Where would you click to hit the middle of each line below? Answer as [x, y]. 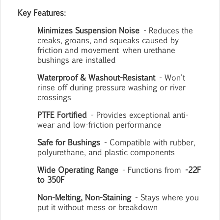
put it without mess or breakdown [98, 207]
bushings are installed [77, 60]
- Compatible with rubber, [147, 142]
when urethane [149, 50]
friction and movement [78, 50]
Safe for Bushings [69, 142]
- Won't [170, 77]
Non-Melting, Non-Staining [84, 197]
